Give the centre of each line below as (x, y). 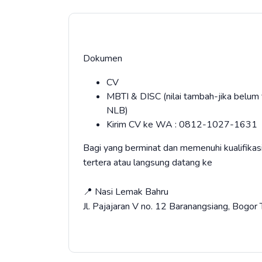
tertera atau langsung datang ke (148, 163)
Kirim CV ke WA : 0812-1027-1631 (182, 125)
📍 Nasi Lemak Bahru (126, 192)
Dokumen (104, 58)
